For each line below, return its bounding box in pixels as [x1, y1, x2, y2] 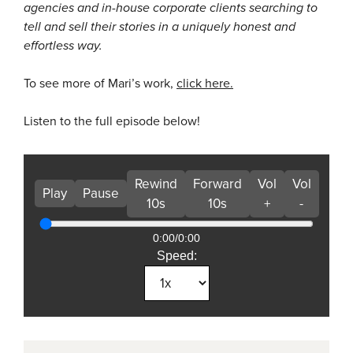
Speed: [156, 248, 197, 262]
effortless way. [24, 37, 102, 54]
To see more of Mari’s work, [24, 75, 176, 91]
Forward [192, 175, 242, 192]
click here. [176, 75, 233, 91]
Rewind [134, 175, 177, 192]
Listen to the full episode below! [24, 113, 200, 129]
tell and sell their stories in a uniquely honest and [24, 18, 295, 35]
